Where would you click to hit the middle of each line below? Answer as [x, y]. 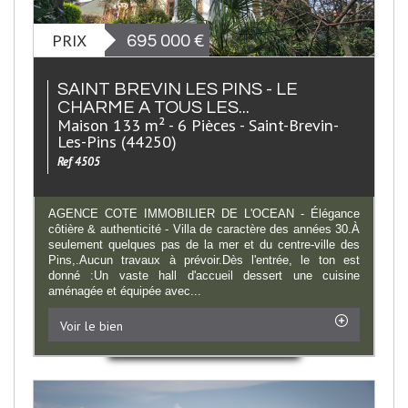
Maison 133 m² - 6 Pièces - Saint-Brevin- [198, 124]
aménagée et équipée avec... [125, 291]
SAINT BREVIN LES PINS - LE [178, 89]
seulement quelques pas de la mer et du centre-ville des [204, 244]
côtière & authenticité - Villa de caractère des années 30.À [204, 229]
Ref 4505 [79, 161]
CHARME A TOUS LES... [153, 107]
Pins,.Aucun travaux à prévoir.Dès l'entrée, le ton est [204, 260]
